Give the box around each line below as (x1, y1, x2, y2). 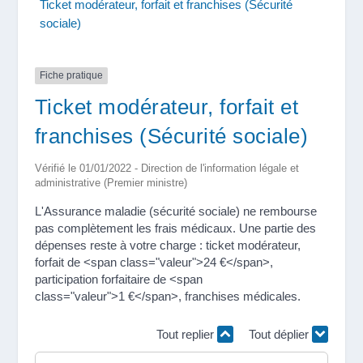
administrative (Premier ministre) (34, 176, 187, 189)
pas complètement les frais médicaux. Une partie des (34, 220, 316, 235)
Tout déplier (249, 327, 313, 341)
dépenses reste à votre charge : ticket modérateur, (34, 237, 301, 252)
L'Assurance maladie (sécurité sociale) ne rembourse (34, 203, 317, 218)
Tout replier (156, 327, 218, 341)
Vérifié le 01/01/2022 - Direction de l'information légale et (34, 161, 299, 174)
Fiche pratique (39, 70, 103, 82)
